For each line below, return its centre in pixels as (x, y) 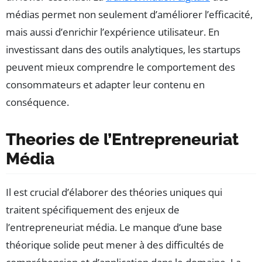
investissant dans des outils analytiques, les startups (123, 50)
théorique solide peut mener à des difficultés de (115, 245)
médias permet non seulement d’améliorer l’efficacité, (129, 15)
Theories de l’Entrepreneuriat (122, 140)
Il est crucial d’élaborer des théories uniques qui (114, 192)
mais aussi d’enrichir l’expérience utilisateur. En (113, 32)
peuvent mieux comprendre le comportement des (120, 67)
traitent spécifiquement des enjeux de (93, 210)
